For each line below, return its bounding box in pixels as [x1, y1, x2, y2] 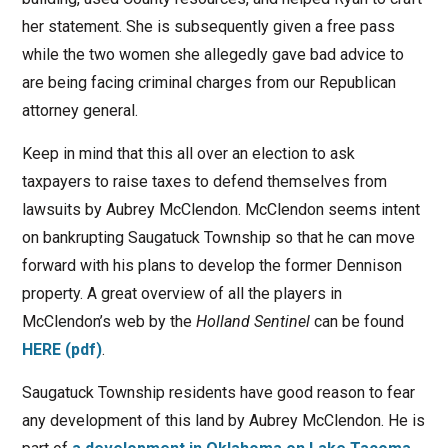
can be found [309, 312, 404, 332]
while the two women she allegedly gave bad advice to [21, 45, 404, 65]
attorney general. [21, 101, 138, 121]
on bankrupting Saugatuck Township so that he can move [21, 228, 415, 248]
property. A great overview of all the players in [21, 284, 342, 304]
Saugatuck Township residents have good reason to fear [21, 383, 415, 403]
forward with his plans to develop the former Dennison [21, 256, 402, 276]
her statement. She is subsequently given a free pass [21, 17, 395, 37]
